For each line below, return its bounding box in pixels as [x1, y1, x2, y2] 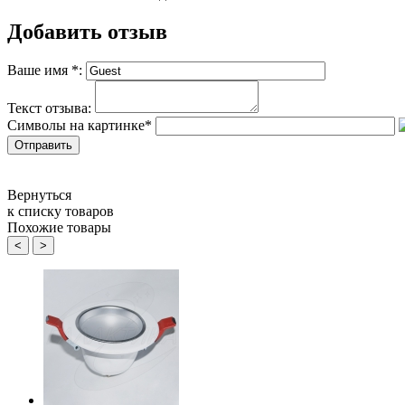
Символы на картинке [7, 118, 145, 134]
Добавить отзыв [7, 19, 167, 43]
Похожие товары [7, 220, 111, 236]
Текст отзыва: [7, 100, 91, 117]
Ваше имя [7, 62, 71, 79]
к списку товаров [7, 203, 114, 220]
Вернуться [7, 187, 71, 203]
